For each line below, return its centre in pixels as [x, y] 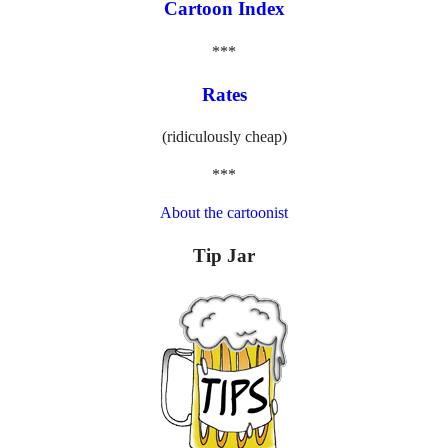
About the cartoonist [224, 213]
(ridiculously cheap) [224, 137]
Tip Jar [224, 255]
